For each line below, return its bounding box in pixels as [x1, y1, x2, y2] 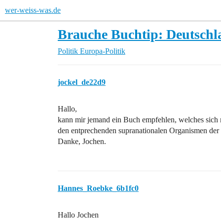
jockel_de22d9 [58, 78, 106, 86]
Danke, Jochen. [58, 137, 106, 146]
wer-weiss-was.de [5, 6, 61, 14]
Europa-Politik [80, 47, 125, 55]
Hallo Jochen [58, 211, 99, 219]
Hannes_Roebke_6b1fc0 [58, 184, 139, 192]
